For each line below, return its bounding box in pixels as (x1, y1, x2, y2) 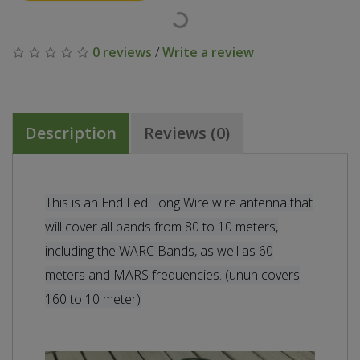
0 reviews (92, 43, 152, 61)
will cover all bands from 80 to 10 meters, (45, 217, 278, 235)
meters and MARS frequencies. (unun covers (45, 265, 300, 284)
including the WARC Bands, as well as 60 (45, 241, 273, 260)
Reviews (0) (144, 121, 230, 144)
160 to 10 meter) (45, 289, 141, 308)
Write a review (162, 43, 254, 61)
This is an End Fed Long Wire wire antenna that (45, 193, 313, 211)
